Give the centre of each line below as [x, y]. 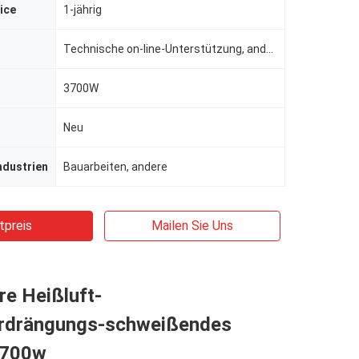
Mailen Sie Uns [192, 226]
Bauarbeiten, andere [115, 167]
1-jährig [83, 10]
